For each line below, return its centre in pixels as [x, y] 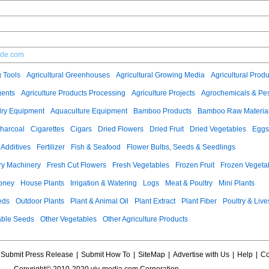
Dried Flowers [121, 129]
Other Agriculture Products [145, 219]
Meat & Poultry [189, 183]
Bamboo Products [162, 111]
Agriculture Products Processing [73, 93]
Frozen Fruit [195, 165]
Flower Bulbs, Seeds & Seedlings [181, 147]
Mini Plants [237, 183]
